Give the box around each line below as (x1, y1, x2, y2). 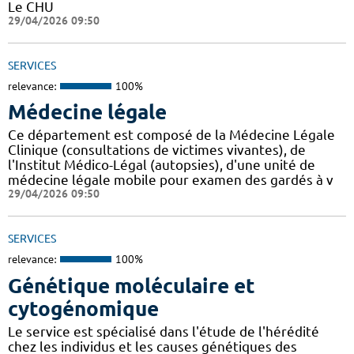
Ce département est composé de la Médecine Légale (8, 127, 335, 143)
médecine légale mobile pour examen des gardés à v (8, 172, 333, 188)
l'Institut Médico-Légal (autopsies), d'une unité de (8, 157, 315, 173)
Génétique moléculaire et (8, 273, 255, 297)
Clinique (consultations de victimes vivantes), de (8, 142, 306, 158)
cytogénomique (8, 296, 159, 320)
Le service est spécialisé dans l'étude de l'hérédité (8, 323, 319, 339)
